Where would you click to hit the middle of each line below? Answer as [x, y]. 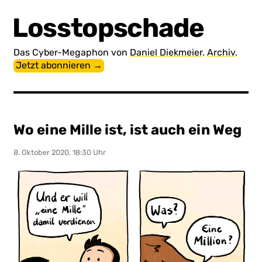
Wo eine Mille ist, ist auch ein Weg [128, 130]
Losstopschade [108, 27]
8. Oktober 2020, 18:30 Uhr [60, 152]
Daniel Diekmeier [166, 52]
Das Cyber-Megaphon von [72, 52]
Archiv [221, 52]
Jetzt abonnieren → [59, 65]
